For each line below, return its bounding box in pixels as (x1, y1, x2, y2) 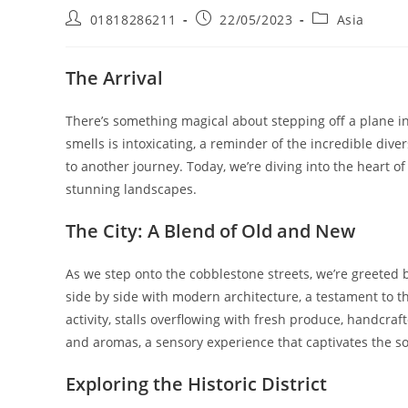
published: (194, 26, 266, 45)
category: (311, 26, 372, 45)
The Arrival (66, 66, 163, 91)
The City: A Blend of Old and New (66, 219, 355, 244)
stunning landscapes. (66, 180, 197, 199)
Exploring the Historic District (66, 372, 327, 397)
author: (65, 26, 114, 45)
